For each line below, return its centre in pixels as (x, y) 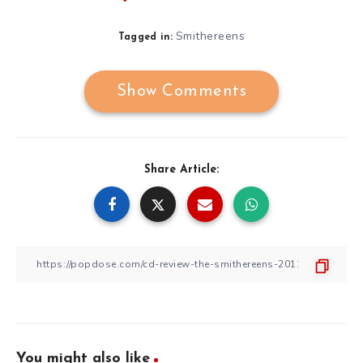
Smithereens (210, 36)
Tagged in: (145, 37)
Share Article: (181, 169)
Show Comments (181, 91)
